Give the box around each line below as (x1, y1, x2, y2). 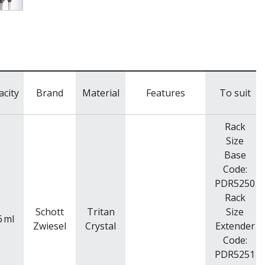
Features (146, 86, 185, 99)
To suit (219, 86, 251, 99)
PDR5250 (215, 176, 255, 190)
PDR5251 (215, 247, 255, 261)
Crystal (85, 219, 116, 232)
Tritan (86, 205, 115, 218)
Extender (215, 219, 255, 232)
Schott (35, 205, 64, 218)
